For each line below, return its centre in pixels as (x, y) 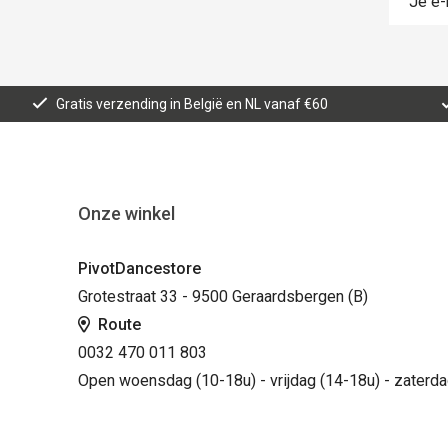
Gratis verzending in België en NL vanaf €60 (192, 104)
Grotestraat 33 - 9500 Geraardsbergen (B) (222, 296)
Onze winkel (126, 213)
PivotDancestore (139, 268)
